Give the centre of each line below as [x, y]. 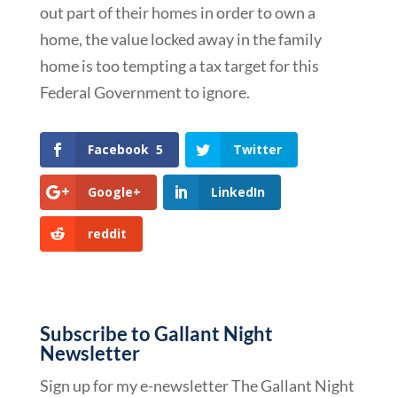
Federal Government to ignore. [144, 93]
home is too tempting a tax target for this [179, 66]
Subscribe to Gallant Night [156, 333]
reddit [107, 233]
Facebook [118, 150]
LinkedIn [237, 191]
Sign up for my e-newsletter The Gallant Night [197, 385]
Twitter [257, 150]
